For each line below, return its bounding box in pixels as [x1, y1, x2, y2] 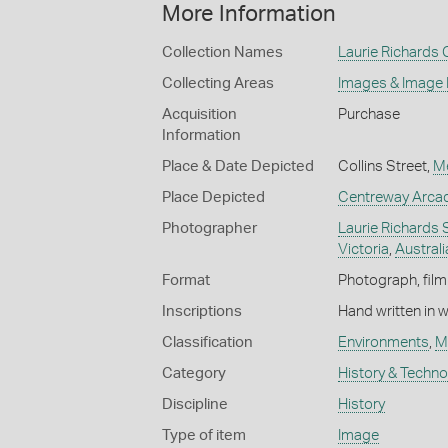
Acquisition [162, 106, 237, 122]
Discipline [162, 396, 228, 412]
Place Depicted [162, 189, 265, 205]
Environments [337, 334, 429, 350]
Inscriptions [162, 303, 242, 319]
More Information [162, 2, 336, 25]
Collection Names [162, 44, 283, 60]
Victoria [337, 241, 389, 257]
